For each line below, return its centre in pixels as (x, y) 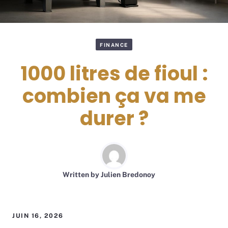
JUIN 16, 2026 (38, 216)
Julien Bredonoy (128, 175)
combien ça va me (114, 96)
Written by (82, 175)
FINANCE (114, 45)
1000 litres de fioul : (114, 74)
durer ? (114, 119)
